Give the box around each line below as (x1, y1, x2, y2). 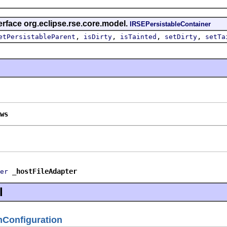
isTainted (120, 32, 157, 41)
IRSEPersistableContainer (130, 20, 211, 28)
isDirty (84, 32, 112, 41)
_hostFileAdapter (12, 167, 77, 175)
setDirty (165, 32, 197, 41)
